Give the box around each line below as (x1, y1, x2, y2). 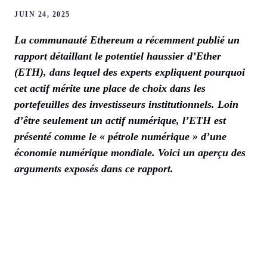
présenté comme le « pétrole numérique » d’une (14, 131, 226, 143)
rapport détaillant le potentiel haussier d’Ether (14, 50, 221, 63)
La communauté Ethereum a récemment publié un (14, 34, 240, 46)
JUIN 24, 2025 (14, 10, 70, 19)
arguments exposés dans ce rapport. (14, 163, 173, 175)
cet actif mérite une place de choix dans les (14, 82, 206, 95)
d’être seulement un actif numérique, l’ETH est (14, 114, 226, 127)
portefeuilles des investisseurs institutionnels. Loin (14, 98, 238, 111)
